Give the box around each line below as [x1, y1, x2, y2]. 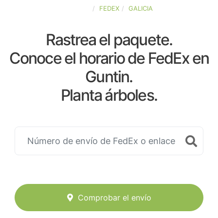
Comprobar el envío [77, 193, 151, 203]
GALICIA [128, 4, 153, 12]
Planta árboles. [61, 86, 157, 105]
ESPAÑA [65, 4, 90, 12]
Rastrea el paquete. [45, 30, 173, 49]
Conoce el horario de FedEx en [9, 49, 209, 68]
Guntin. [85, 67, 133, 86]
